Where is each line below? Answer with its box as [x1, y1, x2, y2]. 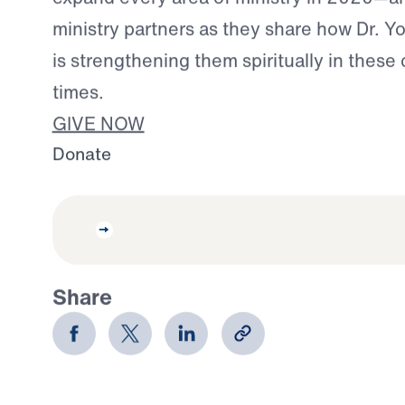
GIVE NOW [52, 109, 145, 137]
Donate [52, 140, 111, 166]
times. [52, 78, 104, 105]
